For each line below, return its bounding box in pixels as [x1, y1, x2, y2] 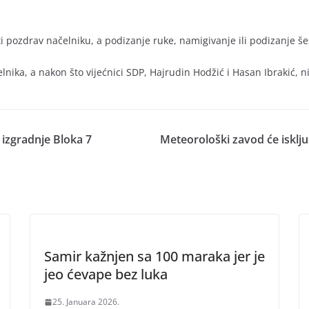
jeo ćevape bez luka [44, 265, 168, 283]
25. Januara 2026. [52, 296, 119, 308]
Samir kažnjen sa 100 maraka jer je [44, 247, 265, 266]
